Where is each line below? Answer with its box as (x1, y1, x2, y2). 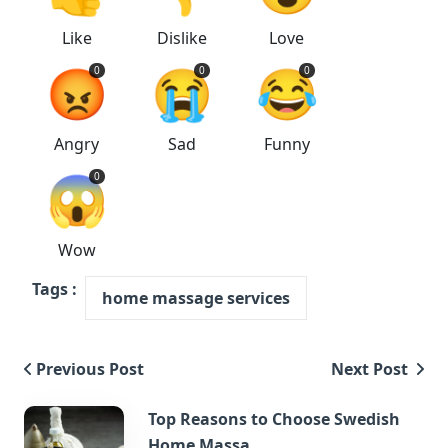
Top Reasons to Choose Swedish (148, 408, 400, 430)
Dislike (156, 27, 207, 49)
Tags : (32, 278, 77, 300)
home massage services (102, 287, 290, 309)
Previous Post (36, 358, 144, 380)
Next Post (331, 358, 412, 380)
